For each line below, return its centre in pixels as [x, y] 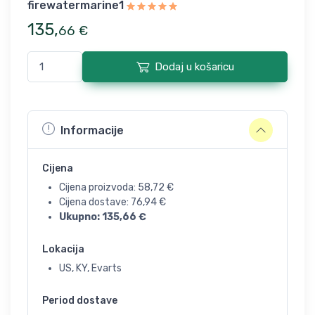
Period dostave [80, 301]
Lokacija [63, 249]
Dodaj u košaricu [194, 67]
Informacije [92, 130]
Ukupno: [81, 217]
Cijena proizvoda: [98, 187]
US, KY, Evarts [90, 268]
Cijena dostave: [95, 202]
